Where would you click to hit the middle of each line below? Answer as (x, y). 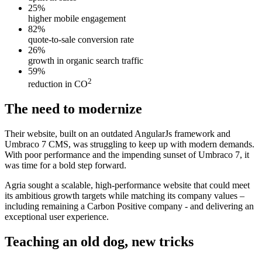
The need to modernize (73, 108)
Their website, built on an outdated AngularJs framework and (118, 133)
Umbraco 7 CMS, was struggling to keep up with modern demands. (130, 144)
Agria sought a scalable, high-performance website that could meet (127, 185)
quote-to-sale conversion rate (81, 39)
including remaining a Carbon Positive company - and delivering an (129, 206)
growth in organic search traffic (86, 60)
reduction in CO (58, 84)
